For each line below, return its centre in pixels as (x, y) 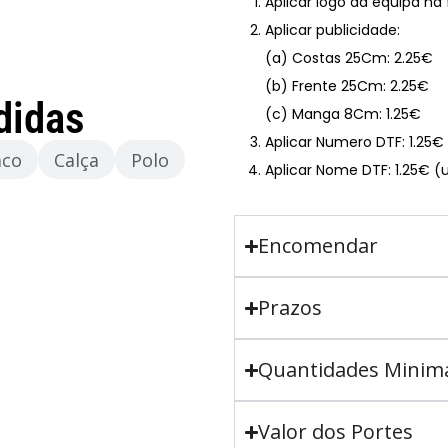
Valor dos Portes (336, 431)
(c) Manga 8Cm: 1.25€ (343, 114)
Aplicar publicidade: (332, 30)
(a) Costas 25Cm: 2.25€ (349, 58)
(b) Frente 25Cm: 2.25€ (347, 86)
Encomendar (318, 245)
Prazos (290, 307)
